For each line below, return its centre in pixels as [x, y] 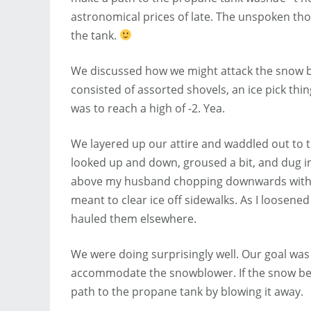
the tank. [95, 35]
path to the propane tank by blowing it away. [187, 291]
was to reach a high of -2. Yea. [148, 108]
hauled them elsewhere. [134, 218]
